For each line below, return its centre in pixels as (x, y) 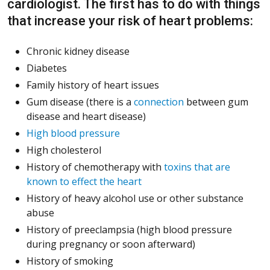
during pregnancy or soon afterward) (111, 244)
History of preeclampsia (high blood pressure (129, 230)
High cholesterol (64, 150)
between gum (216, 102)
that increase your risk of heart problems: (130, 21)
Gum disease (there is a (80, 102)
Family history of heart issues (93, 85)
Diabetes (47, 68)
